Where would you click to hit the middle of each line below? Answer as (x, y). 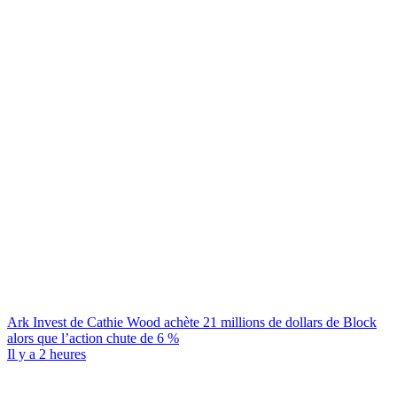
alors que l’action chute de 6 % (93, 338)
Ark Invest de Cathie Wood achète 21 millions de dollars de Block (192, 322)
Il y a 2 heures (47, 354)
